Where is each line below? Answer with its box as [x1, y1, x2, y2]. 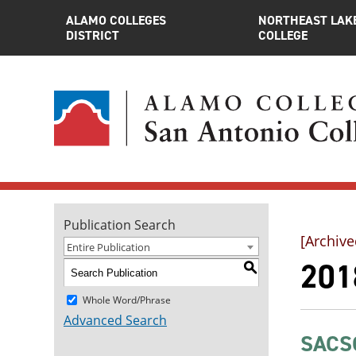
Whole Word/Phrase [83, 292, 171, 307]
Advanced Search [64, 311, 167, 329]
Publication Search [64, 216, 176, 234]
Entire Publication [67, 240, 150, 254]
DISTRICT [66, 27, 119, 44]
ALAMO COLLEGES [66, 12, 166, 29]
